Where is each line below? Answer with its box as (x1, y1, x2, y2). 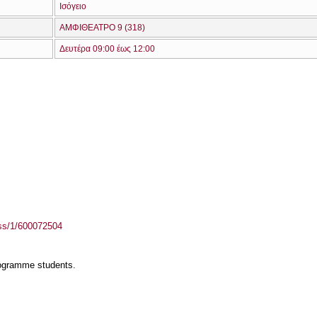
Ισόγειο (59, 1, 86, 11)
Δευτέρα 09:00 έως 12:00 (59, 44, 155, 54)
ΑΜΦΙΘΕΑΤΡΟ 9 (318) (59, 23, 145, 33)
